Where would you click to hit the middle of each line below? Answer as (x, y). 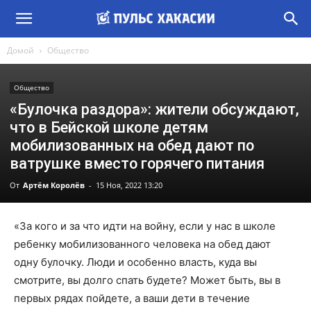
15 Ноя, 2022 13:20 (129, 185)
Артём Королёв (54, 185)
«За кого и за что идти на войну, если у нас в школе (145, 226)
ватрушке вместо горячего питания (137, 163)
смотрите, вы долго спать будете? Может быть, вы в (147, 280)
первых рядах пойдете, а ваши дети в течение (132, 298)
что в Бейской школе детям (109, 127)
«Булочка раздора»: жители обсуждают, (154, 109)
